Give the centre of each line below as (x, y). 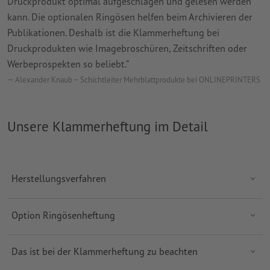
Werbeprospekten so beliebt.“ (68, 63)
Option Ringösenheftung (64, 215)
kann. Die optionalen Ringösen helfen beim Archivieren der (130, 16)
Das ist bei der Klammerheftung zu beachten (104, 251)
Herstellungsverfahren (58, 178)
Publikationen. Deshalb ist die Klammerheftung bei (113, 32)
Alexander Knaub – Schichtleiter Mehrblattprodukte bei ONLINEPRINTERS (138, 80)
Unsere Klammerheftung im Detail (108, 126)
